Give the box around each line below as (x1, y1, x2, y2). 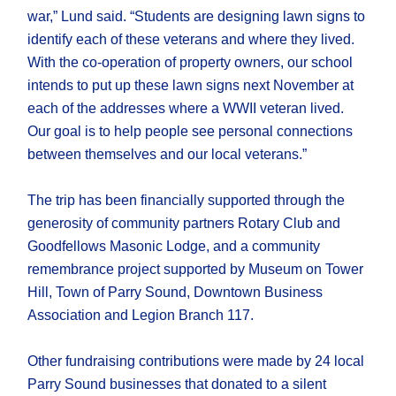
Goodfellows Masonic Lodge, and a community (27, 239, 321, 255)
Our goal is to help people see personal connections (27, 124, 354, 140)
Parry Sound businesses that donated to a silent (27, 377, 327, 392)
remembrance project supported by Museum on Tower (27, 262, 364, 278)
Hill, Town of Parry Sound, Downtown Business (27, 285, 324, 301)
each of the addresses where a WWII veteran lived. (27, 101, 345, 117)
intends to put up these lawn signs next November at (27, 78, 354, 94)
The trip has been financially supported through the (27, 193, 346, 209)
